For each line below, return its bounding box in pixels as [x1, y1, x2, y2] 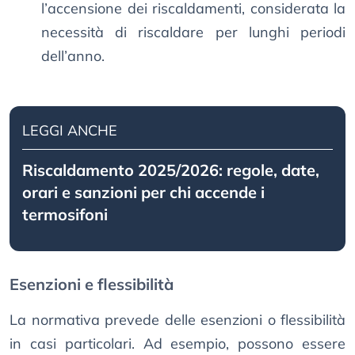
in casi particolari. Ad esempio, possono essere [10, 334, 345, 353]
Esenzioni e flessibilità [10, 274, 174, 295]
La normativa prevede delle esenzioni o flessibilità [10, 311, 345, 330]
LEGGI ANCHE [22, 121, 117, 140]
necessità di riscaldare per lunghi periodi [41, 23, 345, 42]
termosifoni [22, 204, 108, 225]
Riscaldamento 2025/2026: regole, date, [22, 160, 319, 181]
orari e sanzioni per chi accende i [22, 182, 265, 203]
